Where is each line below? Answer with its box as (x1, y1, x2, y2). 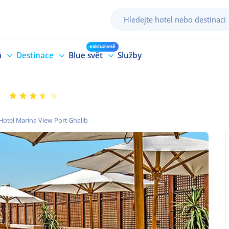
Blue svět (68, 49, 103, 61)
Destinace (16, 49, 54, 61)
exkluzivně (89, 43, 116, 50)
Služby (118, 49, 142, 61)
